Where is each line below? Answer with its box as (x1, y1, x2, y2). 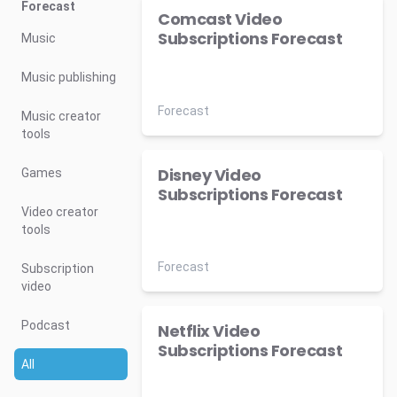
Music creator (21, 109, 101, 123)
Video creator (21, 205, 98, 219)
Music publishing (21, 70, 116, 84)
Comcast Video (158, 8, 283, 30)
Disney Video (158, 164, 261, 186)
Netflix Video (158, 320, 261, 342)
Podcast (21, 318, 70, 332)
